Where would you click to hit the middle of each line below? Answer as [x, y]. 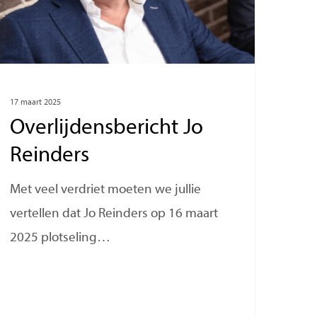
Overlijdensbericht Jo [107, 129]
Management [108, 20]
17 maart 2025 [36, 103]
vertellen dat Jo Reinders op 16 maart [114, 214]
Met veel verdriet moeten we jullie [106, 190]
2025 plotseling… [60, 238]
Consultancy [105, 38]
